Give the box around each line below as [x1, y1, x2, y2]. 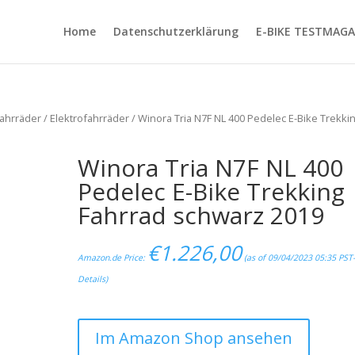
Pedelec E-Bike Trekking [78, 174, 345, 208]
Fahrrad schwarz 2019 [78, 198, 325, 231]
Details [78, 273, 106, 284]
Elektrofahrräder [50, 111, 130, 125]
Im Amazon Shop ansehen [95, 327, 293, 349]
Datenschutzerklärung [113, 24, 239, 39]
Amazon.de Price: [78, 251, 148, 263]
